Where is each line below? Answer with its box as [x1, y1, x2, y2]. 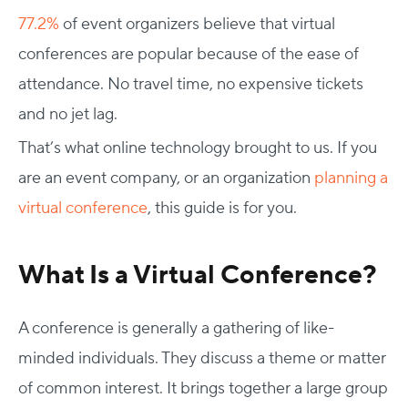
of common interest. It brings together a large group [18, 378, 388, 399]
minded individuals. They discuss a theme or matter [18, 348, 386, 369]
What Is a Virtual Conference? [18, 259, 377, 291]
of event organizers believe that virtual [59, 14, 335, 35]
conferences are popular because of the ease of [18, 44, 359, 65]
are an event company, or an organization [18, 168, 314, 189]
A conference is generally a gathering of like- [18, 318, 334, 339]
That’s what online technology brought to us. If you [18, 138, 377, 158]
